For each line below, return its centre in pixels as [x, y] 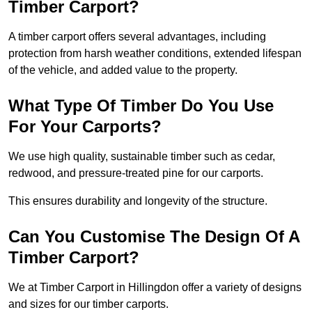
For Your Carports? [85, 127]
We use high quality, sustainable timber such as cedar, [142, 157]
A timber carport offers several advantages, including [137, 37]
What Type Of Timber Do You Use [141, 106]
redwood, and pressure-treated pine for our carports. [136, 173]
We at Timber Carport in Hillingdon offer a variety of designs [155, 288]
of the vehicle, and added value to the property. [123, 70]
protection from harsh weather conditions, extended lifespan [155, 54]
